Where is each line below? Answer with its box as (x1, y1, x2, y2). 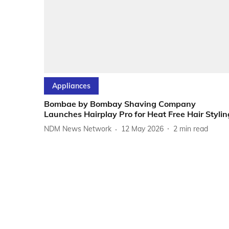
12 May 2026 (121, 124, 164, 134)
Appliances (52, 81, 90, 90)
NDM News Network (44, 124, 111, 134)
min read (179, 124, 208, 134)
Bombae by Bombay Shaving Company (44, 98, 196, 109)
